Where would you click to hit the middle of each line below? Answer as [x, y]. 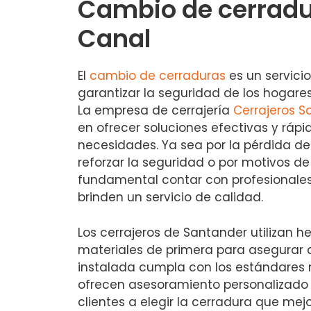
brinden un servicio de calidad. [170, 197]
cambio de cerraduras [158, 76]
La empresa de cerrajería [155, 111]
